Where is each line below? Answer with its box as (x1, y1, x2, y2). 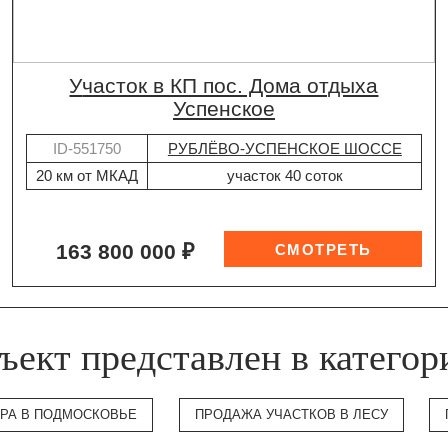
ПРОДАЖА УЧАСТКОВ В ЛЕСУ (194, 407, 388, 423)
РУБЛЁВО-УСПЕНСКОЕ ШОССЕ (167, 139, 402, 157)
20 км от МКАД (35, 167, 138, 185)
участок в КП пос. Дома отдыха (69, 74, 83, 99)
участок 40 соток (226, 167, 343, 185)
